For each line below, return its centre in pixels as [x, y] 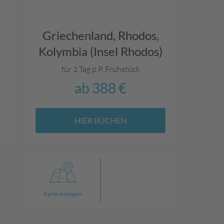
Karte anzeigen [63, 194]
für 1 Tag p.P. [83, 69]
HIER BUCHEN [100, 120]
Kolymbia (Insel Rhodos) [100, 51]
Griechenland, [80, 35]
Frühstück [122, 69]
